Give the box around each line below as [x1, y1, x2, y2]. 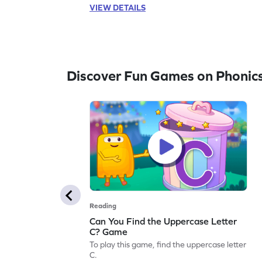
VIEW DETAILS [89, 2, 146, 12]
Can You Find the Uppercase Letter [89, 215, 237, 226]
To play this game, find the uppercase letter [89, 239, 247, 249]
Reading [89, 201, 117, 210]
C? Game [89, 226, 128, 237]
